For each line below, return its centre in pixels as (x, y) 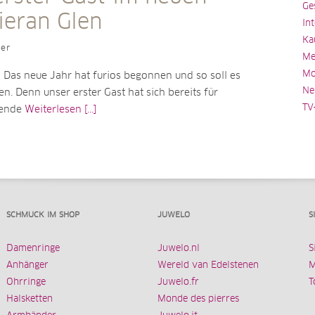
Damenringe (33, 249)
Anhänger (27, 265)
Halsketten (30, 299)
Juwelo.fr (178, 282)
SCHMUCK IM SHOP (43, 215)
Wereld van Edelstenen (208, 265)
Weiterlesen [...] (60, 109)
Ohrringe (26, 282)
